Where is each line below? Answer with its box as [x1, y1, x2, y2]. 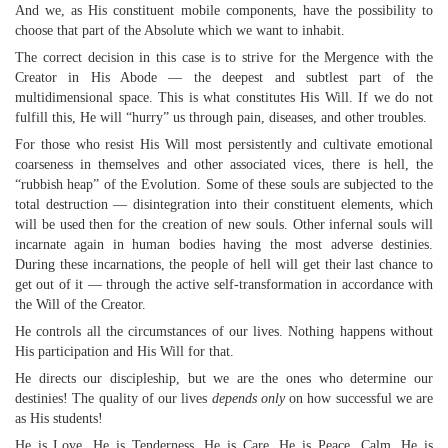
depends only [211, 391, 285, 406]
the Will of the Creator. [15, 297, 146, 312]
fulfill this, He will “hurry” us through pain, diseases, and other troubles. [15, 110, 427, 125]
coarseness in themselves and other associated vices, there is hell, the [15, 157, 433, 172]
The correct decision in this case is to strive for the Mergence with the [15, 50, 433, 65]
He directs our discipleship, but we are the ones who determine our [15, 371, 433, 386]
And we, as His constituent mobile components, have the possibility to [15, 3, 433, 18]
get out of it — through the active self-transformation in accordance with [15, 277, 433, 292]
